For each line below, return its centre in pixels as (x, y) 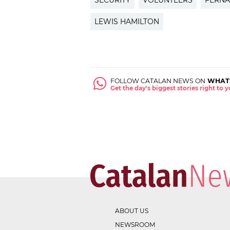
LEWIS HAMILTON (127, 22)
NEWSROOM (135, 224)
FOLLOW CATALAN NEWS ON (158, 81)
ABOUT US (132, 210)
